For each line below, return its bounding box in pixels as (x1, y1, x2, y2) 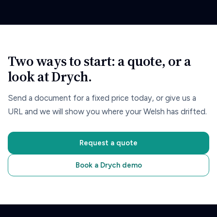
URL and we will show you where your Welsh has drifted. (8, 107, 207, 116)
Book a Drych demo (75, 161, 142, 170)
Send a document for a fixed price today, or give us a (8, 93, 196, 103)
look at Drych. (8, 67, 92, 86)
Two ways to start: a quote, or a (8, 51, 191, 71)
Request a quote (79, 139, 138, 147)
